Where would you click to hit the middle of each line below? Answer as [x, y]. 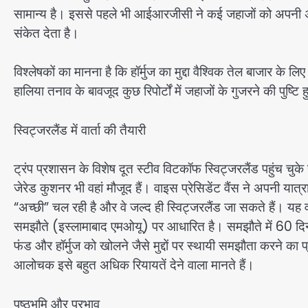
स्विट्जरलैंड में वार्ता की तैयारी [80, 130]
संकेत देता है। [46, 33]
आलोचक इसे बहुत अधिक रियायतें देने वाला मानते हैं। [134, 265]
